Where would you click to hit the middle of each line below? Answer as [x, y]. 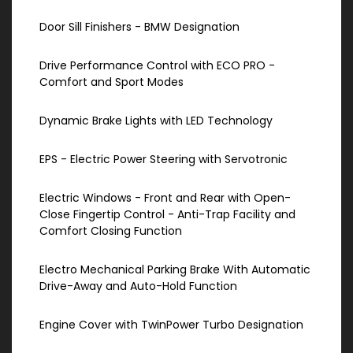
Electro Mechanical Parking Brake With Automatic [175, 270]
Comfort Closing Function [111, 231]
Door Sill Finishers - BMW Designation [139, 27]
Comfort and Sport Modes [111, 82]
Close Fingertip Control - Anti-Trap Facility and [167, 215]
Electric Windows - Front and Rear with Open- [165, 198]
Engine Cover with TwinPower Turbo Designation [171, 325]
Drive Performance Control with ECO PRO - [157, 66]
